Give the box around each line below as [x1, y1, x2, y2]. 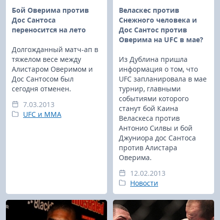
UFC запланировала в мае [119, 74, 207, 83]
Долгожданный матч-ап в [12, 44, 98, 54]
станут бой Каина [119, 103, 178, 113]
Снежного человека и [119, 15, 197, 25]
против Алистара [119, 142, 177, 152]
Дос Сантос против [119, 25, 187, 34]
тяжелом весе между [12, 54, 81, 64]
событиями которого [119, 93, 189, 103]
